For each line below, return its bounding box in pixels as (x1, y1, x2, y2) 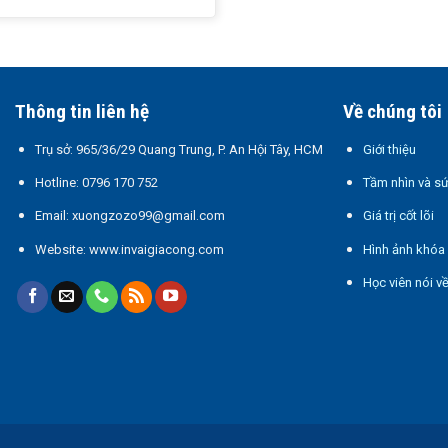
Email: (34, 208, 72, 224)
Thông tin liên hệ (15, 100, 150, 124)
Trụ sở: (34, 142, 76, 158)
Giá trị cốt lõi (363, 208, 435, 224)
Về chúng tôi (343, 100, 443, 124)
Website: (34, 241, 89, 257)
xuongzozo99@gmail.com (71, 208, 225, 224)
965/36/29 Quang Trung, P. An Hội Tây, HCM (75, 142, 323, 158)
